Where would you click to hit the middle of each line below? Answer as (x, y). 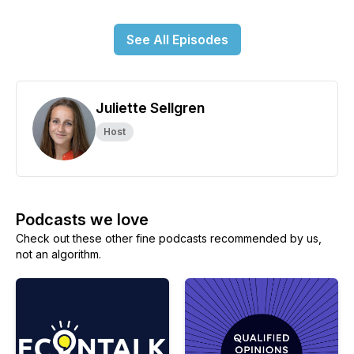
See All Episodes (177, 40)
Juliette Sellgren (150, 108)
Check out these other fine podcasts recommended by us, (169, 238)
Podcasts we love (82, 220)
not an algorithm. (58, 254)
